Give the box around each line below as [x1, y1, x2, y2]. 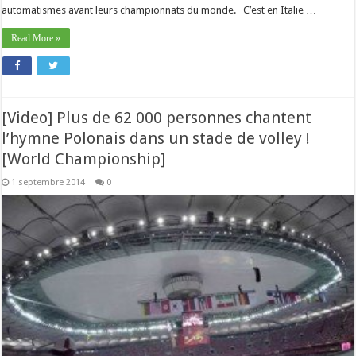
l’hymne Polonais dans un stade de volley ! [2, 129, 311, 148]
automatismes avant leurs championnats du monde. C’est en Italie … [2, 4, 317, 17]
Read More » [11, 33, 61, 44]
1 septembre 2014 [11, 177, 86, 188]
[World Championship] [2, 149, 166, 168]
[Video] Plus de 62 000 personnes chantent [2, 108, 312, 127]
